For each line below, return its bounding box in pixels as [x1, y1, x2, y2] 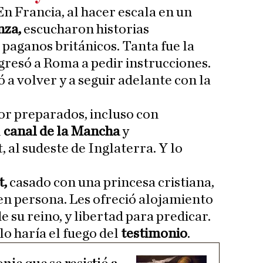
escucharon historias [21, 22, 149, 37]
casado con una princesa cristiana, [7, 176, 214, 190]
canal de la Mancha [4, 124, 122, 139]
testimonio [121, 227, 187, 241]
